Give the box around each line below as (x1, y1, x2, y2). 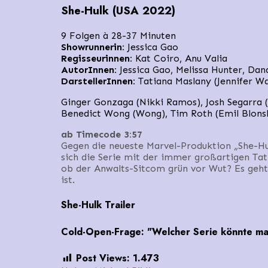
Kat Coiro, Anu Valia (132, 53, 227, 65)
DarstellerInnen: (61, 75, 135, 87)
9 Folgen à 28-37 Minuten (61, 30, 176, 42)
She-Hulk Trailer (61, 198, 135, 212)
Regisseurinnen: (61, 53, 132, 65)
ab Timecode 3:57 (61, 129, 142, 141)
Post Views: (76, 251, 130, 265)
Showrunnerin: (61, 41, 124, 53)
